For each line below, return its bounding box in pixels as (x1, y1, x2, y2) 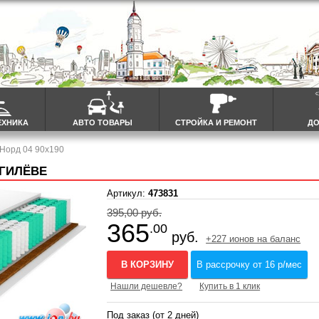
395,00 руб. (107, 206, 162, 219)
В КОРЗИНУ (121, 259, 174, 271)
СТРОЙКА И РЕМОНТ (175, 118, 257, 127)
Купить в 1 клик (199, 281, 261, 292)
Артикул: (107, 188, 149, 199)
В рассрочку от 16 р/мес (197, 259, 303, 271)
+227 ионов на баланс (206, 234, 301, 245)
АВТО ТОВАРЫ (72, 118, 132, 127)
